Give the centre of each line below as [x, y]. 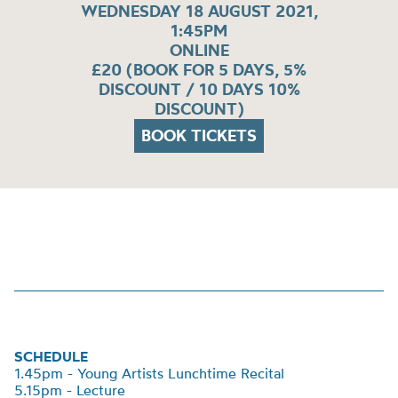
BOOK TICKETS [199, 135]
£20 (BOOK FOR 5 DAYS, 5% [199, 69]
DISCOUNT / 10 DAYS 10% [199, 89]
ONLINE [199, 50]
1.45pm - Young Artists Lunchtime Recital [149, 373]
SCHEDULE [51, 356]
